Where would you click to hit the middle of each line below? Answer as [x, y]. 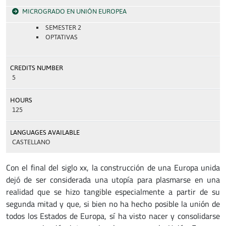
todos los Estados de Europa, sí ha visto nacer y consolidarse [113, 216]
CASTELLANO [31, 142]
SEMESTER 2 [63, 27]
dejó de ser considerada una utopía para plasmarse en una [113, 180]
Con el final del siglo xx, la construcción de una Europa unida [113, 167]
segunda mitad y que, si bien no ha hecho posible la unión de [113, 204]
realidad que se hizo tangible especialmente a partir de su [113, 192]
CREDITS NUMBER [37, 68]
